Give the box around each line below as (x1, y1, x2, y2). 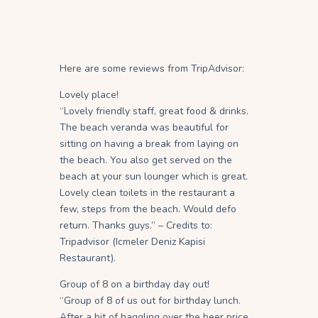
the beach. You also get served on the (60, 153, 232, 168)
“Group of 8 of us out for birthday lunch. (60, 294, 241, 308)
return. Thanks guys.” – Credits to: (60, 219, 212, 233)
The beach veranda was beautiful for (60, 121, 229, 135)
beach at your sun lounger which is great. (60, 170, 248, 184)
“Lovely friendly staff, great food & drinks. (60, 104, 248, 119)
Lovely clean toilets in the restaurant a (60, 186, 235, 200)
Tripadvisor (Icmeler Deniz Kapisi (60, 235, 205, 249)
